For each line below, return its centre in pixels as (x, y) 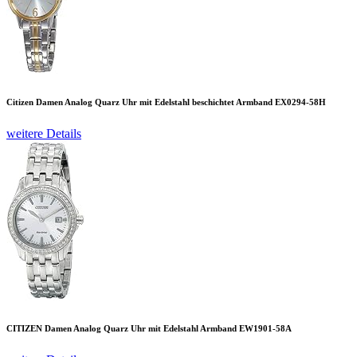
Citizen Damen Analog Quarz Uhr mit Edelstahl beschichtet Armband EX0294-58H (166, 102)
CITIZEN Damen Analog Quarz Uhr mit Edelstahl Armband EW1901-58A (149, 328)
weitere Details (44, 133)
